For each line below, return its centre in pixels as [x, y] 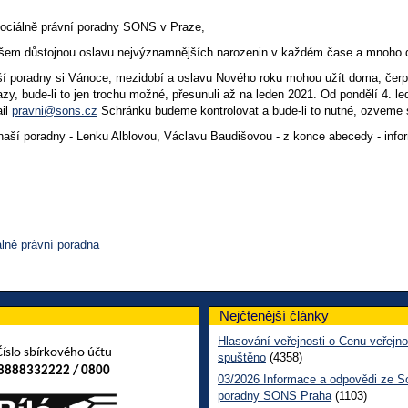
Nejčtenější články [274, 315]
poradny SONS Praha [275, 395]
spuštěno [242, 357]
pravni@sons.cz [55, 110]
